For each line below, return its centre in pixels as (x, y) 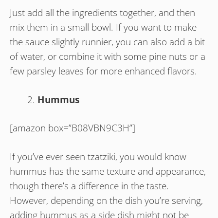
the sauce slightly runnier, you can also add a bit (107, 42)
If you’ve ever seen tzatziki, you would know (98, 156)
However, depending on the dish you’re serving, (106, 200)
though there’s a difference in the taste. (89, 186)
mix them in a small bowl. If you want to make (103, 27)
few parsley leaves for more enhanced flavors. (103, 71)
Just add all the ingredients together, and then (102, 13)
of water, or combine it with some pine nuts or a (108, 57)
